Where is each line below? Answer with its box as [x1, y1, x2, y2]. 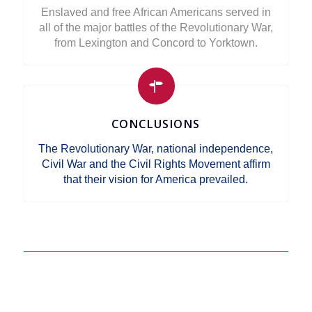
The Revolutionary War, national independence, [38, 143, 274, 155]
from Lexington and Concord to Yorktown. [54, 37, 258, 49]
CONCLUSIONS [111, 116, 201, 132]
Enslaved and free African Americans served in [40, 6, 271, 18]
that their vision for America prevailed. [63, 173, 249, 185]
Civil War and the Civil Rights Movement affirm [41, 158, 270, 170]
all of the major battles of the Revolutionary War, [38, 22, 273, 33]
